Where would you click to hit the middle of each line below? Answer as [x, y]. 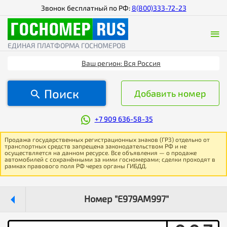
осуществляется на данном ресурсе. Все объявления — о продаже [101, 153]
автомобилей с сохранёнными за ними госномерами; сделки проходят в [110, 159]
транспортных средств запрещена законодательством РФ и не [96, 146]
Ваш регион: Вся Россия [121, 63]
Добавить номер [170, 93]
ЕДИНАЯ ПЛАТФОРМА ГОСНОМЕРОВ [67, 45]
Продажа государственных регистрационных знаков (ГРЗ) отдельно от [107, 139]
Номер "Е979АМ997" [126, 199]
